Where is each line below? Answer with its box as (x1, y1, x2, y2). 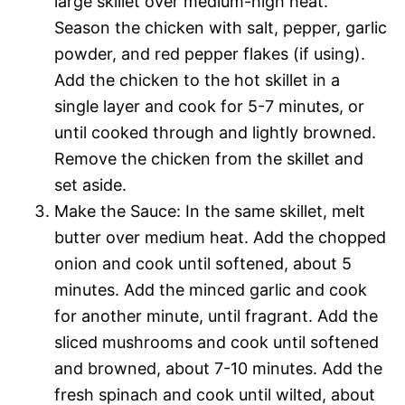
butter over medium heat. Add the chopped (54, 228, 386, 248)
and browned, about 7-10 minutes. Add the (54, 359, 382, 379)
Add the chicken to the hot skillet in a (54, 71, 340, 90)
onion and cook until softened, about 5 (54, 254, 352, 274)
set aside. (54, 175, 127, 195)
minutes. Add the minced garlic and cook (54, 280, 367, 300)
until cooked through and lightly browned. (54, 123, 376, 143)
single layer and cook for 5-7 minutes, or (54, 97, 364, 117)
